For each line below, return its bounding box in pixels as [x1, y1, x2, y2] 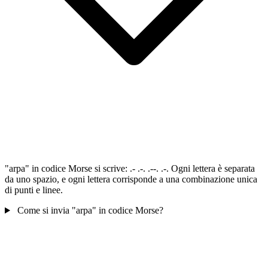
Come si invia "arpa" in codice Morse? [17, 205, 163, 216]
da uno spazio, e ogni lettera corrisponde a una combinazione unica [5, 174, 257, 185]
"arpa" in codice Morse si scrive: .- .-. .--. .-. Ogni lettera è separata [5, 163, 255, 174]
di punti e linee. [5, 185, 63, 196]
